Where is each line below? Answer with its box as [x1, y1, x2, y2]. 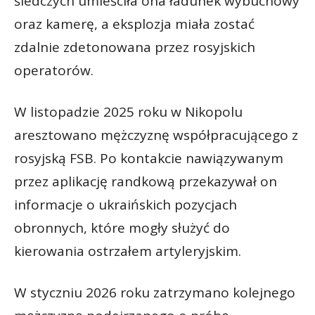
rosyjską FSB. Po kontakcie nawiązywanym [14, 148, 283, 167]
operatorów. [14, 60, 94, 79]
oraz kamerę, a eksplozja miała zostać [14, 14, 255, 33]
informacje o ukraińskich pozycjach [14, 195, 237, 214]
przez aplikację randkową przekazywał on [14, 172, 277, 191]
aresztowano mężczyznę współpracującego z [14, 125, 298, 144]
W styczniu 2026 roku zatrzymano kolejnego [14, 283, 295, 302]
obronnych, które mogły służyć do [14, 218, 230, 237]
